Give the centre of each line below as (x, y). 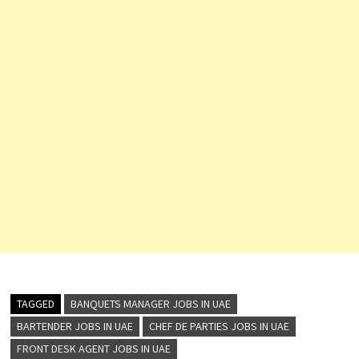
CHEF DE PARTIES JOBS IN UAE (219, 326)
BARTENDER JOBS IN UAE (75, 326)
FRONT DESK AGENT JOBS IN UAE (93, 349)
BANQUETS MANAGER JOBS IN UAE (150, 304)
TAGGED (35, 304)
